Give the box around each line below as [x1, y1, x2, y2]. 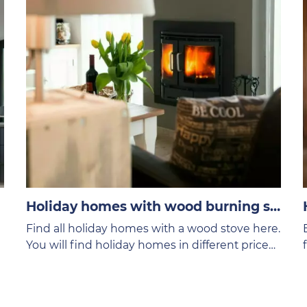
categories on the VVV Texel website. [25, 254, 225, 268]
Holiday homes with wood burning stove [269, 198, 280, 214]
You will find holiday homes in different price [25, 238, 269, 251]
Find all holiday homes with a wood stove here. [25, 221, 280, 235]
